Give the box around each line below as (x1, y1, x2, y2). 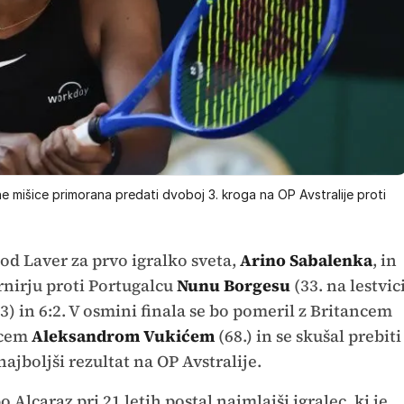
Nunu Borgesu (176, 273, 294, 297)
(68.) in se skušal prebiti (214, 324, 401, 347)
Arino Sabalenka (239, 248, 372, 271)
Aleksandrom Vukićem (31, 324, 215, 347)
